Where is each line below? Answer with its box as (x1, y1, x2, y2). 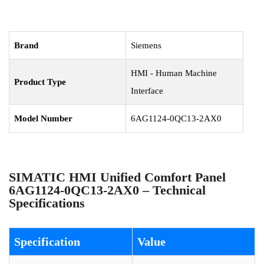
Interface (131, 86, 163, 95)
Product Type (14, 77, 66, 87)
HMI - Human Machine (131, 68, 217, 78)
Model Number (14, 114, 72, 123)
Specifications (9, 196, 85, 210)
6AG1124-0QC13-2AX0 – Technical (9, 183, 206, 197)
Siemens (131, 41, 161, 50)
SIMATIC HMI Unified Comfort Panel (9, 170, 226, 184)
